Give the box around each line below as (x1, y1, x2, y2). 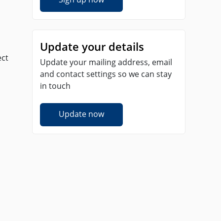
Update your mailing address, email (40, 57, 172, 68)
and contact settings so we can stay (40, 69, 172, 79)
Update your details (40, 39, 144, 54)
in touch (40, 80, 71, 91)
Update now (59, 109, 104, 119)
